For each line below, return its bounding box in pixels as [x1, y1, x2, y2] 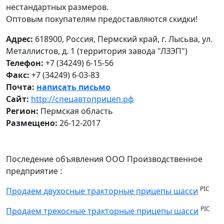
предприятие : [6, 165, 62, 176]
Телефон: [6, 57, 43, 68]
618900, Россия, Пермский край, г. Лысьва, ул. [33, 33, 212, 44]
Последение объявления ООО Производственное [6, 153, 202, 164]
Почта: [6, 81, 34, 92]
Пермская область [38, 105, 113, 116]
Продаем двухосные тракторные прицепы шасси [6, 185, 198, 196]
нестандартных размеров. [6, 1, 108, 12]
